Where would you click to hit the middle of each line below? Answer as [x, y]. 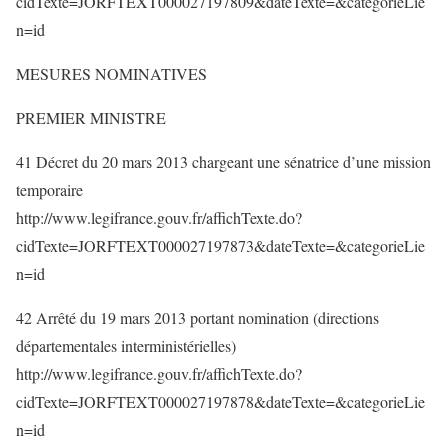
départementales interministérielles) [126, 345]
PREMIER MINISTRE [91, 117]
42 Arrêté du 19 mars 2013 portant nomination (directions [197, 317]
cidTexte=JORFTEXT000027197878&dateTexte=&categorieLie [220, 401]
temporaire [49, 189]
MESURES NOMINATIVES [111, 73]
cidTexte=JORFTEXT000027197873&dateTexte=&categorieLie [220, 245]
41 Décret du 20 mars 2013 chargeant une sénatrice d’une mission [223, 161]
